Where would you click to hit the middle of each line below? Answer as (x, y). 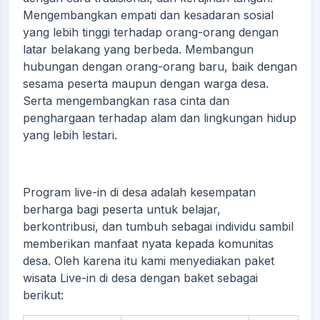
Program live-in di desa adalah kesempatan (139, 192)
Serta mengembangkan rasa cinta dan (126, 100)
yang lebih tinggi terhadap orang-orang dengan (151, 32)
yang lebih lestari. (70, 135)
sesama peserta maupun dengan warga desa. (146, 83)
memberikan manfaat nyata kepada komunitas (148, 243)
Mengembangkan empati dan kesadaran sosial (148, 15)
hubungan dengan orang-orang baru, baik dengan (160, 66)
